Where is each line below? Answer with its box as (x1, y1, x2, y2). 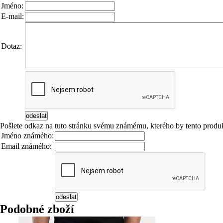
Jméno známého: (1, 131, 54, 140)
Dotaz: (1, 42, 22, 50)
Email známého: (1, 142, 52, 150)
